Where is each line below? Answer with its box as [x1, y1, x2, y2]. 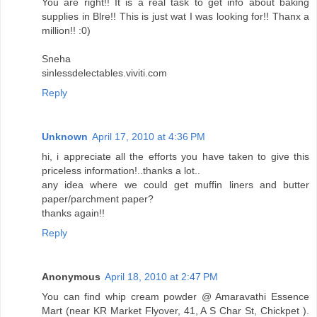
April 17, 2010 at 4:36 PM [92, 131, 205, 143]
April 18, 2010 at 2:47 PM [105, 271, 218, 283]
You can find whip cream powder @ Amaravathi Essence [42, 291, 309, 303]
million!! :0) [42, 25, 91, 37]
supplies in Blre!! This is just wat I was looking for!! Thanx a [42, 11, 309, 23]
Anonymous [42, 271, 100, 283]
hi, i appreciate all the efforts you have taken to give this [42, 151, 309, 163]
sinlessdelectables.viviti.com [42, 67, 167, 79]
